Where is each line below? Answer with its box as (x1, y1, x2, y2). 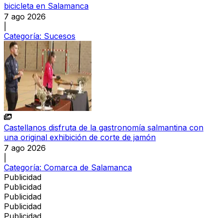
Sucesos (44, 31, 75, 41)
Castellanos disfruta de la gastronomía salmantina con (4, 123, 203, 133)
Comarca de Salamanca (44, 163, 132, 173)
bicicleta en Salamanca (4, 1, 89, 11)
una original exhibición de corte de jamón (4, 132, 156, 143)
